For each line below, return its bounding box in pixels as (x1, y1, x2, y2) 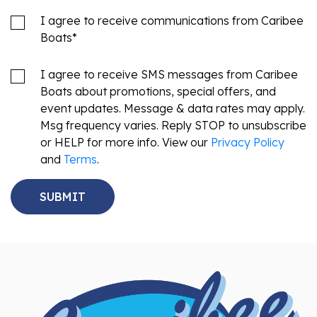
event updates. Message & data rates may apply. (40, 86, 305, 101)
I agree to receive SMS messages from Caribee (40, 52, 298, 67)
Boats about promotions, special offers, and (40, 69, 276, 84)
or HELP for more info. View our (40, 120, 211, 135)
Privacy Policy (211, 120, 284, 135)
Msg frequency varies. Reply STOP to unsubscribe (40, 103, 306, 118)
